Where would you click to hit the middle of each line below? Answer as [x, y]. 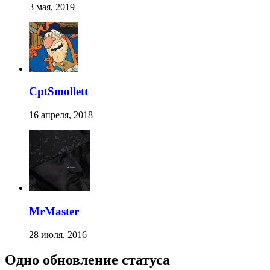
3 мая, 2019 [52, 7]
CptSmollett [58, 92]
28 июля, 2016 [58, 234]
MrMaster [54, 211]
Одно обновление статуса [87, 260]
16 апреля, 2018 [61, 115]
